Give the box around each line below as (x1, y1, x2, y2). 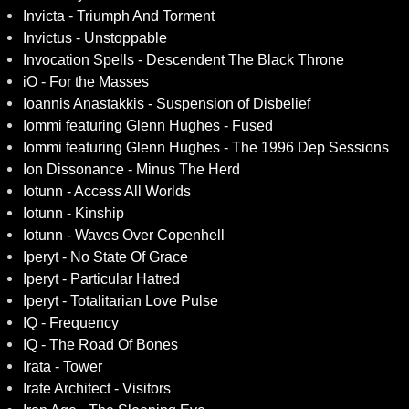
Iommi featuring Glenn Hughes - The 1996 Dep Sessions (23, 139, 389, 155)
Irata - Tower (23, 358, 102, 374)
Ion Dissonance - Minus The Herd (23, 161, 240, 177)
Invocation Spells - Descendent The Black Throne (23, 51, 344, 68)
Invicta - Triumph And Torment (23, 7, 215, 24)
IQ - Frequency (23, 314, 119, 330)
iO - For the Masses (23, 73, 149, 89)
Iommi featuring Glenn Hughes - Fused (23, 117, 273, 133)
